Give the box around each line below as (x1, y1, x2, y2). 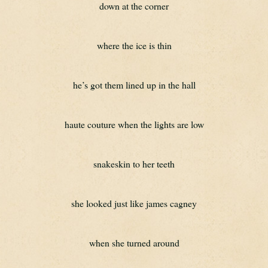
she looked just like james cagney (71, 197, 197, 209)
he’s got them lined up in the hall (72, 78, 196, 91)
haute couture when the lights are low (64, 118, 204, 130)
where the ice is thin (96, 39, 172, 51)
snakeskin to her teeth (93, 157, 175, 170)
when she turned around (89, 236, 179, 249)
